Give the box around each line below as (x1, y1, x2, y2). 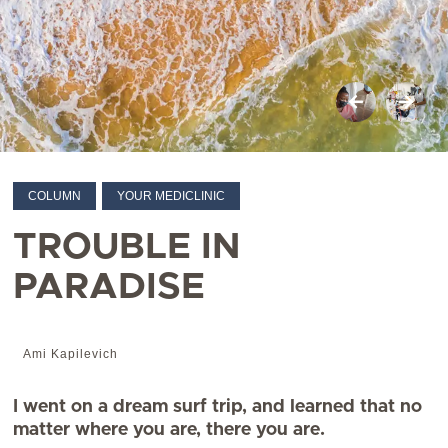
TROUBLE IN (13, 229, 241, 266)
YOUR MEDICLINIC (117, 189, 226, 203)
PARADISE (13, 269, 206, 306)
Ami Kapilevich (23, 347, 119, 361)
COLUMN (28, 189, 82, 203)
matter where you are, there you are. (13, 421, 326, 439)
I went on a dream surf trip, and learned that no (13, 398, 423, 416)
